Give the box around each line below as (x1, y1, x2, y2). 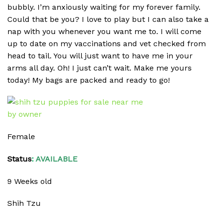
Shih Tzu (7, 199, 41, 208)
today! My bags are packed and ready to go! (7, 75, 170, 85)
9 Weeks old (7, 176, 52, 186)
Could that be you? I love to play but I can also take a (7, 14, 209, 24)
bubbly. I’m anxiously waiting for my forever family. (7, 2, 200, 12)
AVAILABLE (34, 154, 77, 163)
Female (7, 132, 35, 142)
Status (7, 154, 32, 163)
